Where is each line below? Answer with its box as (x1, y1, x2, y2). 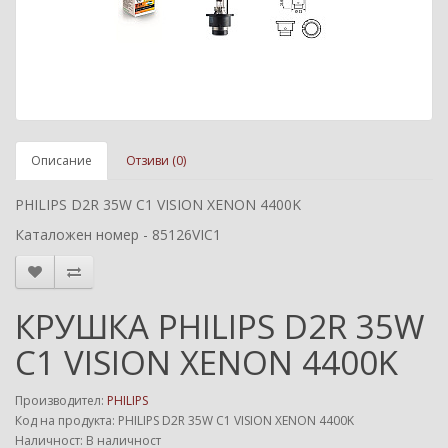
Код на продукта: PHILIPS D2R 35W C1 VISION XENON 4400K (15, 412, 354, 429)
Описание (31, 152, 92, 169)
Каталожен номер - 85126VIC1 (15, 225, 221, 244)
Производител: (15, 392, 107, 409)
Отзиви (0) (126, 152, 186, 169)
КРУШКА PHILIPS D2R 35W (15, 304, 424, 349)
